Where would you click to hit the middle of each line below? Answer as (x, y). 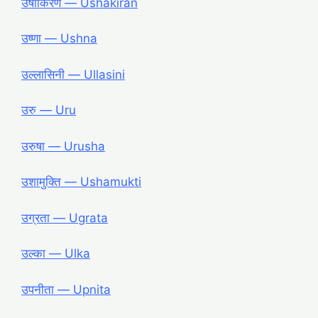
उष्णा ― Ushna (59, 39)
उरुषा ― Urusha (63, 146)
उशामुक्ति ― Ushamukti (81, 182)
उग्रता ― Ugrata (65, 218)
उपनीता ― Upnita (66, 289)
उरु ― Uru (49, 110)
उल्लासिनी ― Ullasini (73, 74)
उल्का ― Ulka (56, 254)
